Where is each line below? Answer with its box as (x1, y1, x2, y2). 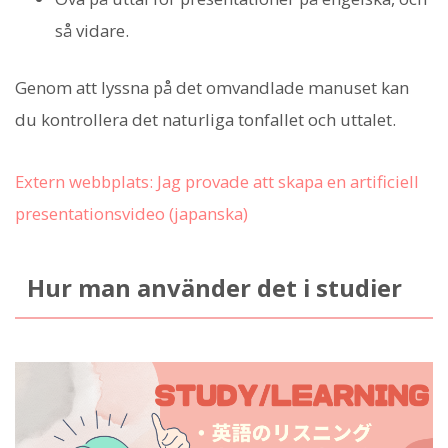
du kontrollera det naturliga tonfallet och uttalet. (15, 107, 396, 131)
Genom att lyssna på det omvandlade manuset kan (15, 75, 409, 99)
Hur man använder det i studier (26, 272, 402, 305)
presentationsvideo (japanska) (15, 202, 248, 226)
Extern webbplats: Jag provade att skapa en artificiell (15, 170, 419, 194)
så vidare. (55, 18, 129, 42)
